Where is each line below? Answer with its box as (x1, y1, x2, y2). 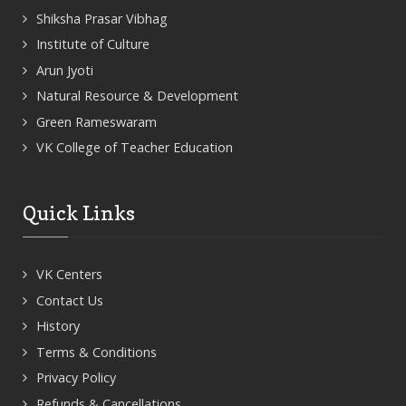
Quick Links (23, 201, 135, 225)
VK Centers (36, 266, 102, 283)
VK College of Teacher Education (36, 139, 233, 156)
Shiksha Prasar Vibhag (36, 9, 168, 27)
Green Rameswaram (36, 112, 157, 130)
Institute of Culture (36, 35, 150, 53)
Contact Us (36, 291, 103, 309)
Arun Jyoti (36, 61, 93, 79)
